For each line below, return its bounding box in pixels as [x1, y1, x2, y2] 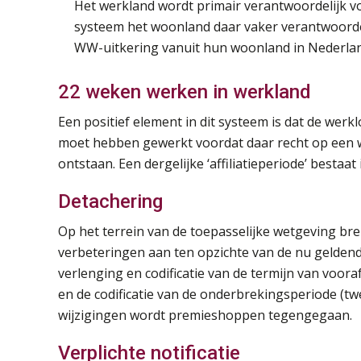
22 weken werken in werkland [58, 81, 311, 104]
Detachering [58, 190, 163, 214]
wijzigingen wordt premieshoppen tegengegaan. [58, 306, 352, 325]
